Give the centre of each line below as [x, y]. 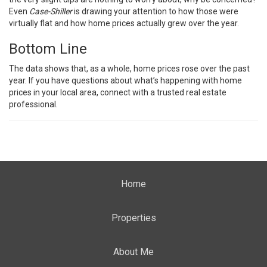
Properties [133, 218]
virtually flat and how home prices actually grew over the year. [124, 23]
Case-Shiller [51, 11]
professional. [33, 104]
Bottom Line [48, 49]
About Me [133, 252]
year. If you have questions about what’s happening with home [125, 80]
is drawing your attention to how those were [155, 11]
